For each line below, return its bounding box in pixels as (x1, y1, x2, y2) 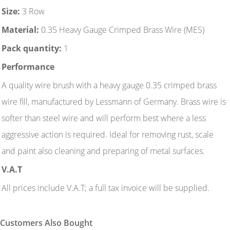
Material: (2, 24, 39, 35)
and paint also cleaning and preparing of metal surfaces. (2, 145, 207, 157)
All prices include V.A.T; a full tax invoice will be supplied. (2, 182, 209, 194)
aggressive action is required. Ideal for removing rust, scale (2, 128, 214, 140)
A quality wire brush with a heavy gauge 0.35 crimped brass (2, 79, 217, 91)
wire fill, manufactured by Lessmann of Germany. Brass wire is (2, 95, 226, 107)
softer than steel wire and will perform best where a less (2, 112, 206, 124)
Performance (2, 61, 54, 72)
